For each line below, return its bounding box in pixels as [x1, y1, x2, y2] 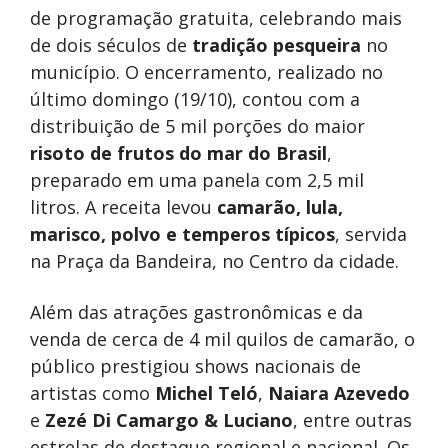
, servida [335, 222, 407, 247]
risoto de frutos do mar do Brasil [30, 141, 327, 166]
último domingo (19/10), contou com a [30, 87, 360, 112]
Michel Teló [155, 381, 258, 406]
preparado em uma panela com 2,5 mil [30, 168, 364, 193]
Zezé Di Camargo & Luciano [45, 408, 293, 433]
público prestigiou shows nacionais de [30, 354, 361, 379]
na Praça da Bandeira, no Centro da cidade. [30, 249, 399, 274]
